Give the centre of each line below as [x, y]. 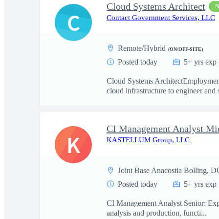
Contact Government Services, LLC [161, 18]
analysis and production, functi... [157, 213]
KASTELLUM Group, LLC [148, 140]
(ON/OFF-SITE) [186, 49]
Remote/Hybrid [142, 48]
